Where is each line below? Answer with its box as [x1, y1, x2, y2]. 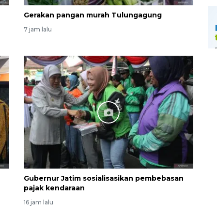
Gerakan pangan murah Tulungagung [24, 11, 162, 20]
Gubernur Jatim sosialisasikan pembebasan [24, 174, 184, 183]
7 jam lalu [24, 26, 52, 33]
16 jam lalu [24, 199, 53, 206]
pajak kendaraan [24, 184, 85, 193]
